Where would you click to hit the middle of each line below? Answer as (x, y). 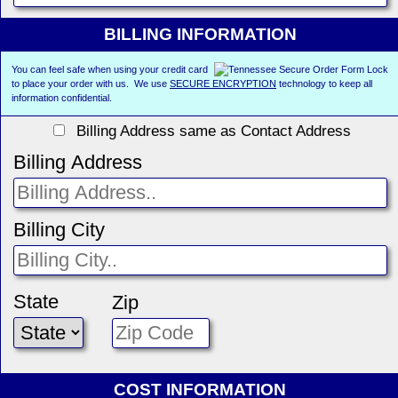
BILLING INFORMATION (200, 34)
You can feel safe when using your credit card (110, 69)
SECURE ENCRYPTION (223, 83)
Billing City (59, 229)
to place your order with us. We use (91, 83)
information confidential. (62, 97)
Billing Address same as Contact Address (209, 131)
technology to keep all (324, 83)
